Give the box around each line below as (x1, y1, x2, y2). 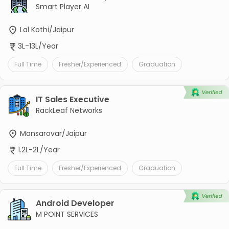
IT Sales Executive (35, 93, 109, 105)
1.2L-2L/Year (17, 145, 60, 155)
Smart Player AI (35, 1, 89, 12)
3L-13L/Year (17, 40, 58, 51)
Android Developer (35, 197, 114, 210)
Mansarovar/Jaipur (17, 128, 87, 139)
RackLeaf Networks (35, 105, 102, 116)
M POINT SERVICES (35, 209, 98, 220)
